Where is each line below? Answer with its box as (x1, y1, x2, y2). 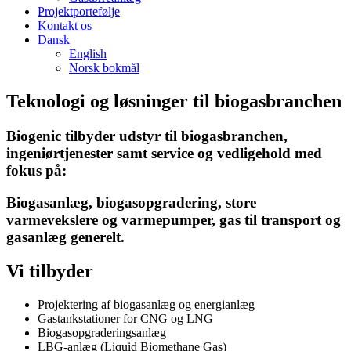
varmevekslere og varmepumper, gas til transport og (6, 211, 341, 228)
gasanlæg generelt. (6, 228, 125, 245)
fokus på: (6, 161, 71, 179)
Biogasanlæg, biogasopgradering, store (6, 194, 256, 211)
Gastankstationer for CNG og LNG (38, 312, 213, 326)
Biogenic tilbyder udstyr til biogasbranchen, (6, 127, 288, 144)
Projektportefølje (38, 5, 120, 18)
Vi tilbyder (6, 261, 93, 282)
